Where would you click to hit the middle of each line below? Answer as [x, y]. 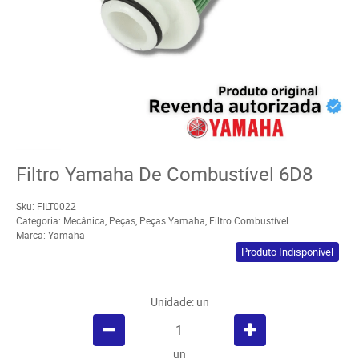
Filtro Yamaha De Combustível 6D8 [164, 174]
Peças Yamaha [172, 221]
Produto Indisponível [287, 252]
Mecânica [84, 221]
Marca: [32, 235]
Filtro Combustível [249, 221]
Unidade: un [179, 302]
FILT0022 [56, 206]
